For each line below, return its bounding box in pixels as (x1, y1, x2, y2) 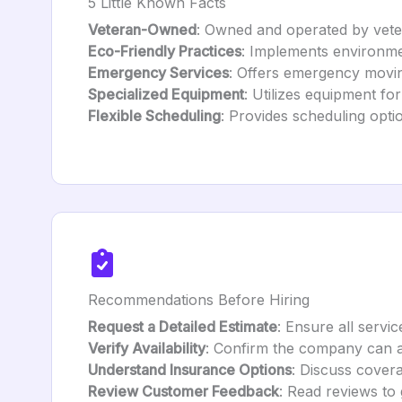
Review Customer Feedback (88, 382, 279, 400)
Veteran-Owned (88, 21, 197, 39)
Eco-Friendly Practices (88, 42, 241, 60)
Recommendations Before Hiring (88, 291, 310, 309)
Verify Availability (88, 339, 205, 357)
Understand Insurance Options (88, 361, 292, 379)
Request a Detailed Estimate (88, 318, 277, 336)
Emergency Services (88, 64, 229, 82)
